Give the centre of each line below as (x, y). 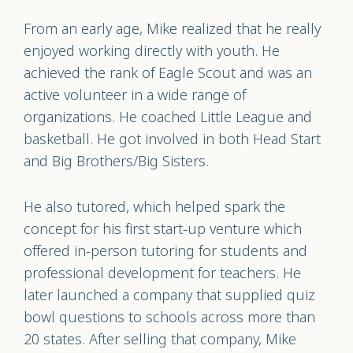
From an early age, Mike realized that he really (172, 29)
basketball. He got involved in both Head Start (172, 139)
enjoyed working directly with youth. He (152, 51)
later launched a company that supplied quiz (169, 295)
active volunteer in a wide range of (135, 95)
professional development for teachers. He (162, 273)
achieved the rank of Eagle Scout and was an (168, 73)
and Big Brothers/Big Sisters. (118, 162)
